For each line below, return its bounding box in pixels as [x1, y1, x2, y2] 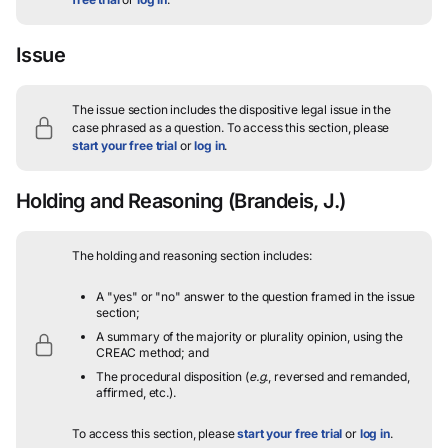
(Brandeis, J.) [223, 188, 346, 213]
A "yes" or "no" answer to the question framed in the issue [96, 288, 416, 304]
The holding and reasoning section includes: [72, 247, 312, 263]
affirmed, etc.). [96, 384, 176, 400]
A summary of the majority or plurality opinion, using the [96, 328, 403, 344]
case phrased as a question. [72, 119, 224, 135]
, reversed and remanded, [268, 368, 410, 384]
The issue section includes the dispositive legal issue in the [72, 101, 391, 117]
